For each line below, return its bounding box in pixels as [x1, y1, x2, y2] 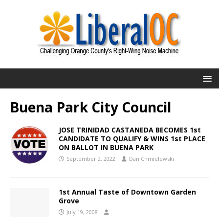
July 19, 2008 [66, 208, 98, 216]
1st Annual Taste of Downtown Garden [59, 187, 196, 197]
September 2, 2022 [66, 155, 115, 162]
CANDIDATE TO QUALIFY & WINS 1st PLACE [59, 134, 205, 143]
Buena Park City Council [10, 98, 171, 116]
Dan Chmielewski [129, 155, 174, 162]
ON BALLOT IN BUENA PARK [59, 143, 153, 152]
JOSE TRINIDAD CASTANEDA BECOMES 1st [59, 125, 201, 134]
